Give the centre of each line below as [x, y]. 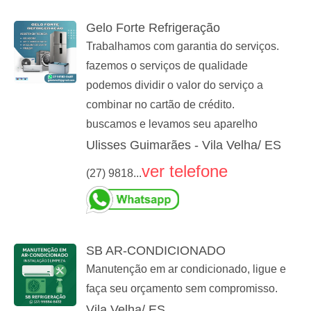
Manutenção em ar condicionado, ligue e [186, 269]
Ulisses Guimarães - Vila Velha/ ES [184, 145]
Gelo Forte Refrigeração [153, 28]
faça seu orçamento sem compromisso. [182, 289]
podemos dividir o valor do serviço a [175, 85]
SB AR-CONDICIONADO [156, 251]
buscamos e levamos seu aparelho [172, 124]
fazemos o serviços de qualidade [167, 66]
